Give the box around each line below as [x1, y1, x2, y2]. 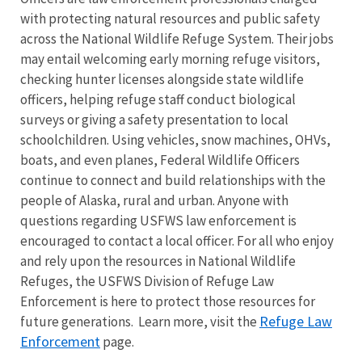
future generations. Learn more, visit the [20, 312, 259, 330]
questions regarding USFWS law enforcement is [20, 211, 297, 229]
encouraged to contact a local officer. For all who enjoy [20, 231, 334, 250]
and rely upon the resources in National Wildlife [20, 251, 296, 270]
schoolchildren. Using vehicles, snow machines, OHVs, [20, 130, 330, 149]
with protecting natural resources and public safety [20, 9, 320, 27]
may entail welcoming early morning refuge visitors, [20, 49, 320, 68]
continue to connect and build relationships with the [20, 170, 326, 189]
